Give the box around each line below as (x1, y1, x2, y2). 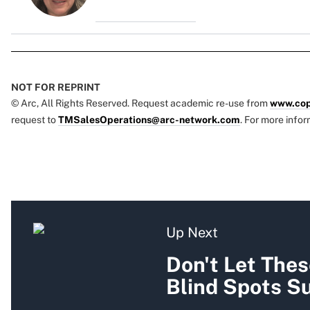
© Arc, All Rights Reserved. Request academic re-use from (11, 98, 270, 109)
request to (11, 114, 58, 126)
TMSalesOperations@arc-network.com (58, 114, 240, 126)
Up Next (166, 224, 218, 241)
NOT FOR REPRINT (11, 82, 100, 93)
